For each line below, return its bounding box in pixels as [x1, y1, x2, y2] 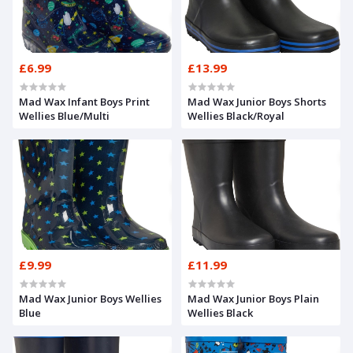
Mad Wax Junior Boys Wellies [19, 291, 162, 306]
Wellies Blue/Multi [19, 108, 110, 123]
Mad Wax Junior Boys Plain [188, 291, 319, 306]
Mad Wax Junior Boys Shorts [188, 94, 326, 109]
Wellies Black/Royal [188, 108, 284, 123]
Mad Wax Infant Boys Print [19, 94, 150, 109]
